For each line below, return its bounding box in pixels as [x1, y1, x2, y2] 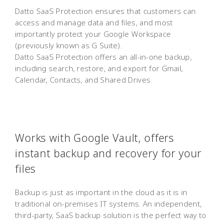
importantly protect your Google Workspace [15, 28, 171, 39]
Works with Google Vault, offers [15, 130, 175, 145]
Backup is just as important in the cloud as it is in [15, 187, 188, 197]
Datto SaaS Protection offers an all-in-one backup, [15, 51, 192, 62]
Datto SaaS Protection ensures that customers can [15, 5, 196, 16]
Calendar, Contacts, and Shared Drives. [15, 74, 152, 85]
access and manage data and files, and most [15, 17, 173, 27]
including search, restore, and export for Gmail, [15, 63, 183, 73]
